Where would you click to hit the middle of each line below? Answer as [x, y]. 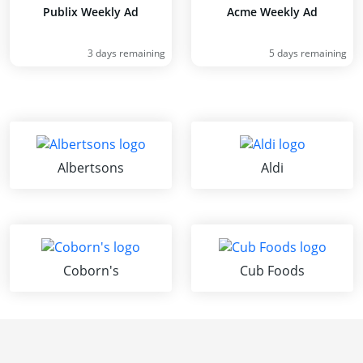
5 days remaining [308, 53]
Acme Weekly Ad [272, 12]
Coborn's [91, 270]
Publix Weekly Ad [91, 12]
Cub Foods [272, 270]
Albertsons [91, 167]
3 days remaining [126, 53]
